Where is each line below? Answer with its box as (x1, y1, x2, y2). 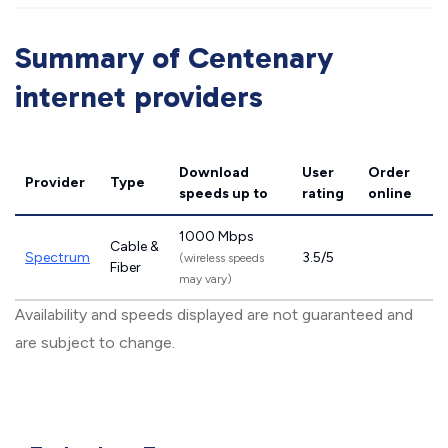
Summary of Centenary (15, 40, 333, 76)
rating (302, 185, 344, 202)
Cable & (110, 238, 159, 255)
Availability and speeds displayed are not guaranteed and (15, 305, 413, 324)
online (368, 185, 412, 202)
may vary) (179, 272, 232, 286)
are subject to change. (15, 333, 175, 352)
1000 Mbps (179, 228, 254, 245)
